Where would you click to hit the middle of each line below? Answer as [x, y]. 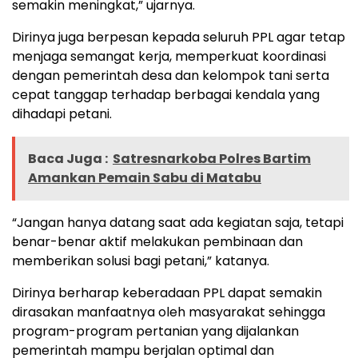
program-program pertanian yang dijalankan [155, 331]
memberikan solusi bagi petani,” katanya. [141, 261]
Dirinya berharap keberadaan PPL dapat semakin [167, 292]
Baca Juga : [68, 158]
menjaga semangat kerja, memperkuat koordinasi [169, 56]
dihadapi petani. [62, 113]
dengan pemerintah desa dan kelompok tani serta [171, 75]
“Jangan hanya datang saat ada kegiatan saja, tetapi [178, 222]
